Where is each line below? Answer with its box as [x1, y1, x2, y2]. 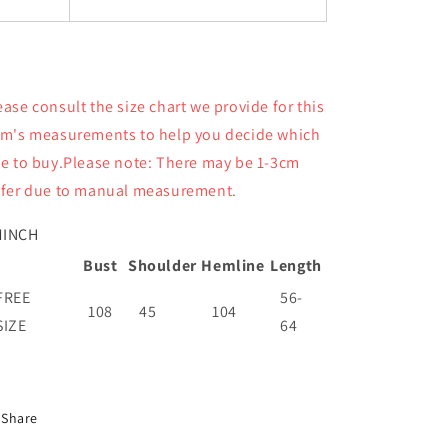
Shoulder [128, 255, 197, 276]
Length [270, 255, 322, 276]
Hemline [201, 255, 265, 276]
